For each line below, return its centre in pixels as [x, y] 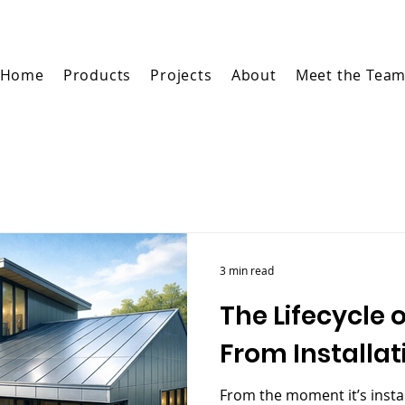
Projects [181, 75]
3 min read [247, 270]
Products [97, 75]
